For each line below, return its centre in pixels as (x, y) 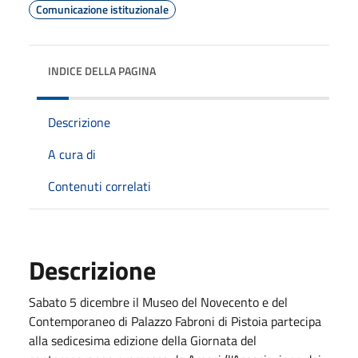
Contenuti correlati (99, 186)
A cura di (72, 154)
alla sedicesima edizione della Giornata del (143, 340)
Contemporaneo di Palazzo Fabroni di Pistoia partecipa (175, 321)
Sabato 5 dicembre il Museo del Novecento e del (158, 302)
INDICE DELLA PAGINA (102, 70)
